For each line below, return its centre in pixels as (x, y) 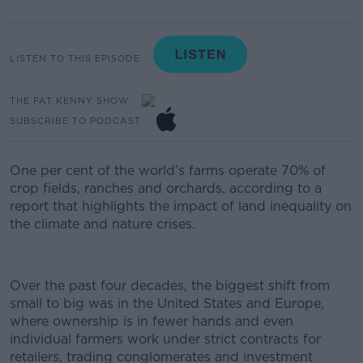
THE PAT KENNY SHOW (69, 100)
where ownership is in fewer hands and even (152, 321)
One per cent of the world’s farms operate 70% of (168, 171)
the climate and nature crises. (102, 224)
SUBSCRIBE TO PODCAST (75, 120)
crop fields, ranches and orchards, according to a (166, 188)
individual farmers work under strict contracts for (165, 339)
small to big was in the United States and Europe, (167, 303)
